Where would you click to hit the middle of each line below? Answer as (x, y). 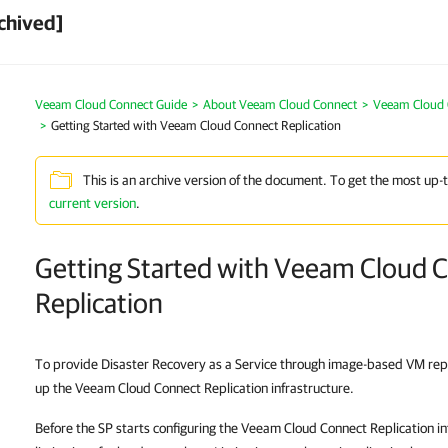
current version (92, 203)
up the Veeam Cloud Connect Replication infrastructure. (194, 388)
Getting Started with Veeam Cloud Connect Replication (196, 125)
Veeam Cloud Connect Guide (111, 104)
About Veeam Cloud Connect (280, 104)
